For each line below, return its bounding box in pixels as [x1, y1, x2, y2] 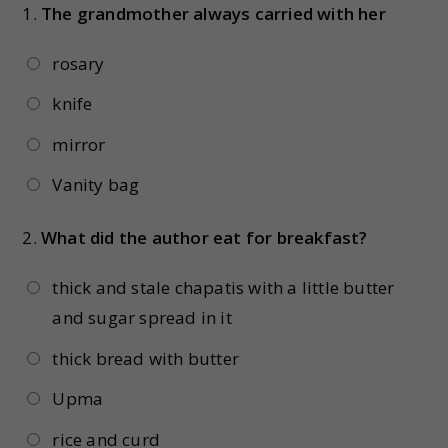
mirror [52, 132, 106, 156]
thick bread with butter [52, 346, 239, 370]
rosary [52, 52, 105, 75]
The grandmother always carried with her [41, 2, 386, 25]
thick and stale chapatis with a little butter [52, 276, 395, 300]
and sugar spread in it [52, 306, 232, 330]
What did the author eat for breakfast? [41, 226, 368, 250]
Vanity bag [52, 173, 140, 197]
